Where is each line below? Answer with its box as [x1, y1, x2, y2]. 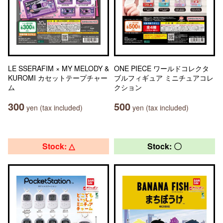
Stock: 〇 [147, 140, 182, 152]
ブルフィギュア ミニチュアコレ [114, 73, 214, 83]
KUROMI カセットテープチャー [8, 73, 108, 83]
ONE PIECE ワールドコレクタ [114, 63, 209, 73]
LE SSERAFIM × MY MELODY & [8, 63, 109, 73]
